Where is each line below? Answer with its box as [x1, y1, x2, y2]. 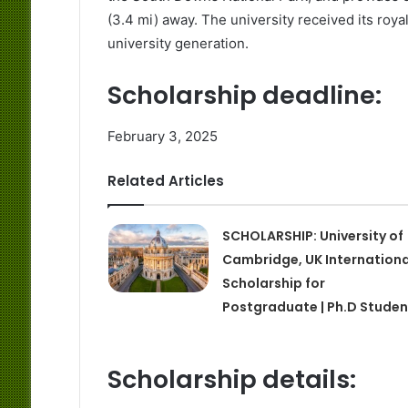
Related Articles [107, 170, 224, 190]
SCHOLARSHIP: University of [221, 226, 403, 245]
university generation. [107, 35, 249, 53]
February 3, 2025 [107, 127, 218, 145]
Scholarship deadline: [107, 78, 382, 113]
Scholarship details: [107, 362, 356, 396]
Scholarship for [221, 273, 325, 292]
